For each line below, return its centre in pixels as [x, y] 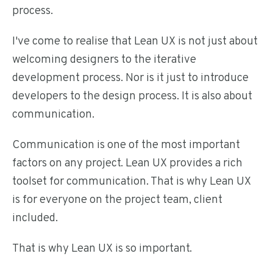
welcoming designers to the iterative [104, 60]
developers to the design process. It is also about [132, 96]
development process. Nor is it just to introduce [130, 78]
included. [35, 218]
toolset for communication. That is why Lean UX [132, 182]
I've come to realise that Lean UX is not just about [135, 41]
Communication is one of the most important [126, 145]
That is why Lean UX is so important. [102, 249]
